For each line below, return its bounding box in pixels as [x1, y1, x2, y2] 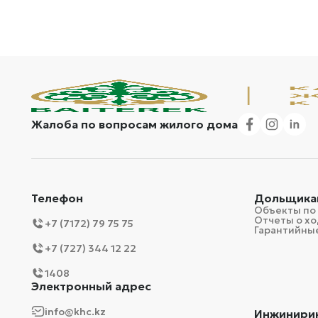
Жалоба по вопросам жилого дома [31, 117, 238, 131]
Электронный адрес [31, 279, 151, 293]
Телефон [31, 191, 83, 205]
